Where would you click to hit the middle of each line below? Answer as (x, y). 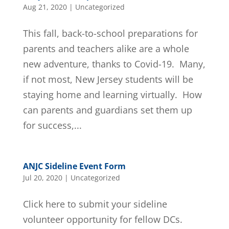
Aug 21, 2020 (45, 7)
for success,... (52, 125)
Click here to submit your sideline (95, 204)
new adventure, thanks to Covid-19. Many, (114, 64)
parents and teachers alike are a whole (106, 48)
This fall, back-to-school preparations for (110, 33)
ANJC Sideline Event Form (74, 166)
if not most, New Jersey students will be (108, 79)
